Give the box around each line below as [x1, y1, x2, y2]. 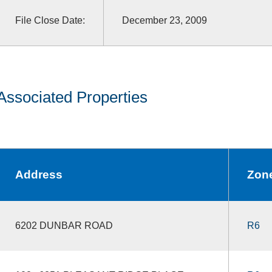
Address [15, 168, 63, 181]
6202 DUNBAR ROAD [15, 220, 113, 231]
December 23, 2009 [121, 15, 207, 25]
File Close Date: [15, 15, 85, 25]
